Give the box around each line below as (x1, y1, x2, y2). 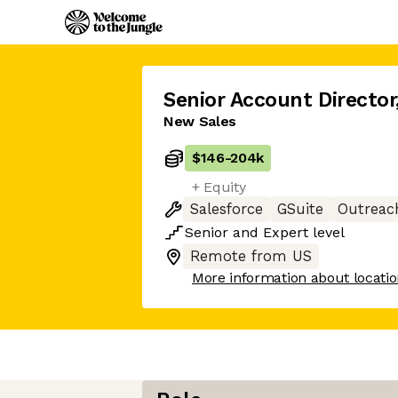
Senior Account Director (163, 88, 396, 112)
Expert (263, 224, 308, 241)
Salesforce (190, 201, 263, 218)
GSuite (277, 201, 323, 218)
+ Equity (192, 179, 246, 195)
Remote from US (190, 248, 312, 265)
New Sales (163, 113, 237, 130)
